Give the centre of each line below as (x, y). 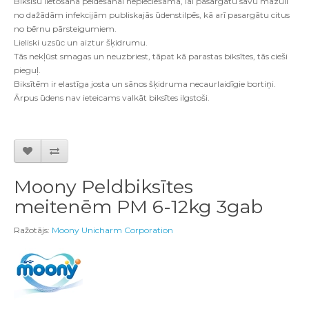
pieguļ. (27, 70)
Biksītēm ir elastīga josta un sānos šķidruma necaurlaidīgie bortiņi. (145, 84)
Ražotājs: (33, 230)
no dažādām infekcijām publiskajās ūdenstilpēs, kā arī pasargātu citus (152, 15)
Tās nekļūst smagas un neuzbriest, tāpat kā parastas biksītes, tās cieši (151, 57)
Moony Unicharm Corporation (112, 230)
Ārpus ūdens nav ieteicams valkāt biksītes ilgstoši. (112, 98)
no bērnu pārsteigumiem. (65, 29)
